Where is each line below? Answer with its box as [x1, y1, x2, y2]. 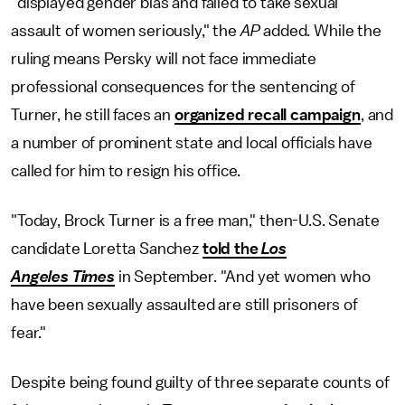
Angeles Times [11, 268, 115, 285]
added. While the [259, 22, 381, 39]
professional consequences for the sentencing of [11, 78, 355, 95]
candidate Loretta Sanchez [11, 240, 202, 257]
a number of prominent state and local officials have [11, 134, 372, 151]
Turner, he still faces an [11, 106, 174, 123]
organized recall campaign [174, 106, 361, 123]
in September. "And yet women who [114, 268, 371, 285]
